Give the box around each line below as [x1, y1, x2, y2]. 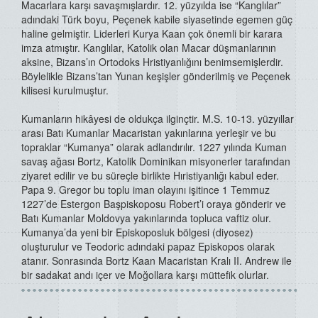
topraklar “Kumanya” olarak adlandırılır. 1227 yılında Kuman [21, 140, 287, 155]
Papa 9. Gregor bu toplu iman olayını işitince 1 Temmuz [21, 182, 270, 197]
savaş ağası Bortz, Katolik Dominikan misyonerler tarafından [21, 154, 290, 169]
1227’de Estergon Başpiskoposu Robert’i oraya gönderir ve [21, 197, 286, 212]
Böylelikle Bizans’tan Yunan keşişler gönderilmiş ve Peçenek [21, 69, 290, 84]
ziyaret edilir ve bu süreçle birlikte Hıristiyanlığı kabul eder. [21, 168, 279, 183]
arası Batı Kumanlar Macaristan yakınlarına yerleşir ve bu [21, 126, 276, 141]
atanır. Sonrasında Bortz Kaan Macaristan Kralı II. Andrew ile [21, 253, 292, 268]
